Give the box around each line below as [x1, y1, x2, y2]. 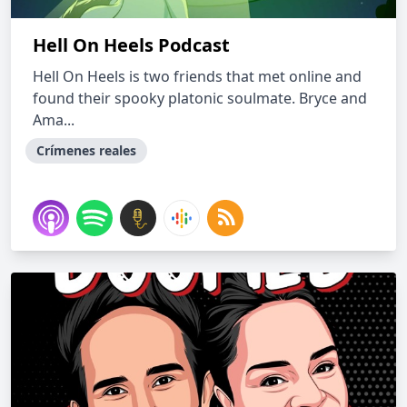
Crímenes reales [36, 142, 136, 159]
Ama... [33, 110, 74, 130]
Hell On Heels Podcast [33, 33, 230, 57]
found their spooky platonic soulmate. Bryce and [33, 88, 367, 108]
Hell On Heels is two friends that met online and [33, 66, 362, 86]
